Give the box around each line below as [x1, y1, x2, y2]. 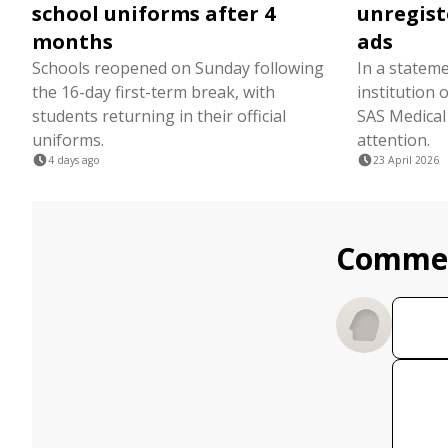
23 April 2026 [373, 153, 439, 167]
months [32, 28, 113, 55]
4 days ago [48, 153, 100, 167]
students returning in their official [32, 105, 286, 127]
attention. [357, 129, 430, 151]
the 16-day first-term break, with [32, 81, 275, 103]
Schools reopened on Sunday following [32, 57, 324, 79]
